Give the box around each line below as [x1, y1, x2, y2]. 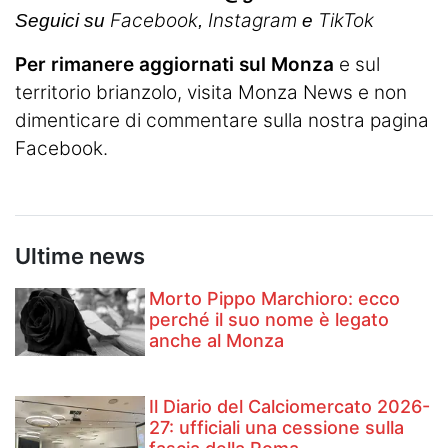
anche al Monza [149, 329, 285, 351]
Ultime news [15, 242, 145, 269]
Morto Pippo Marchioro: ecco [149, 287, 401, 309]
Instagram [208, 8, 297, 32]
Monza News [238, 80, 353, 104]
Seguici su [15, 9, 110, 31]
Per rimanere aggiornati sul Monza [15, 52, 334, 76]
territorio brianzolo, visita [15, 80, 238, 104]
